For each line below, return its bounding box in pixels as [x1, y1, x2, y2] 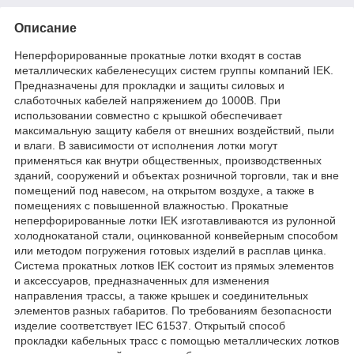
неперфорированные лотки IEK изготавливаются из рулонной [14, 213, 336, 227]
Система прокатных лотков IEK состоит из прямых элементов [14, 258, 333, 272]
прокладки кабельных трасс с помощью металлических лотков [14, 333, 339, 347]
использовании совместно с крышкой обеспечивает [14, 108, 282, 122]
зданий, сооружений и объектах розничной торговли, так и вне [14, 168, 339, 182]
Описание [14, 21, 77, 35]
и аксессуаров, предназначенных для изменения [14, 273, 269, 287]
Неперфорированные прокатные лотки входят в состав [14, 48, 301, 62]
